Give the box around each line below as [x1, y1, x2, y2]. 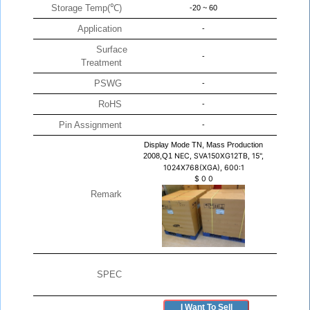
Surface [96, 44, 127, 55]
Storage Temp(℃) [51, 3, 127, 14]
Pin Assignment [59, 120, 127, 131]
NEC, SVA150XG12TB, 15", [174, 152, 264, 161]
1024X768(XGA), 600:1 [163, 163, 244, 173]
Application [77, 24, 127, 35]
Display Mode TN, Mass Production [144, 140, 263, 149]
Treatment [81, 57, 127, 69]
